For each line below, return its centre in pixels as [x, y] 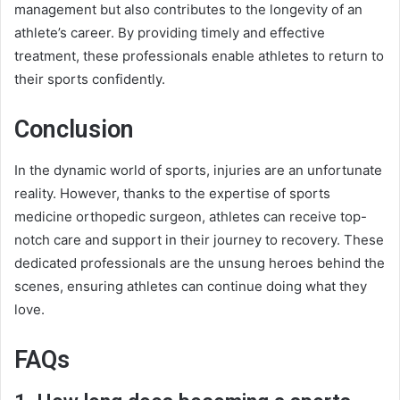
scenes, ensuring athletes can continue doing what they [191, 286]
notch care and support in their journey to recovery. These [199, 239]
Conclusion [74, 130]
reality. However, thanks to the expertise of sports [172, 193]
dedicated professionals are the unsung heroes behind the [200, 262]
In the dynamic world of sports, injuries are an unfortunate [198, 170]
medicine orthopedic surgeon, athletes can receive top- [191, 216]
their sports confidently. [90, 79]
